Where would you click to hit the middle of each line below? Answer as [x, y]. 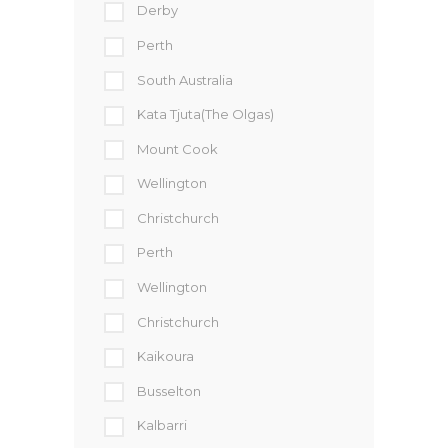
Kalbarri [162, 425]
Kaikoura [165, 356]
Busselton [169, 390]
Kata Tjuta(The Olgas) [205, 114]
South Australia [185, 79]
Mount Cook [177, 148]
